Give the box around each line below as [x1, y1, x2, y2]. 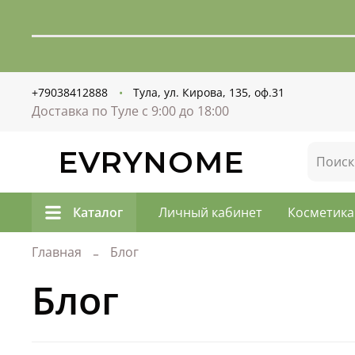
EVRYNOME [57, 143, 244, 180]
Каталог [73, 203, 123, 221]
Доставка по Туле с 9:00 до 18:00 [32, 102, 229, 120]
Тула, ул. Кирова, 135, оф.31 [133, 84, 284, 100]
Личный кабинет [158, 203, 262, 221]
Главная [32, 243, 82, 261]
